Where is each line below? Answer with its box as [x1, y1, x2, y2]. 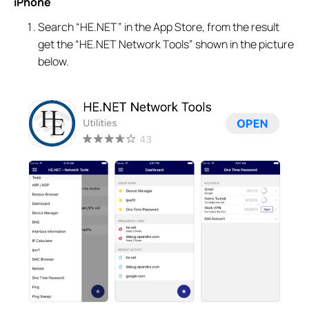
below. [38, 54, 70, 70]
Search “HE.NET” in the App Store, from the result [38, 19, 280, 35]
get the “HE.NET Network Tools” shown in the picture [38, 37, 295, 52]
